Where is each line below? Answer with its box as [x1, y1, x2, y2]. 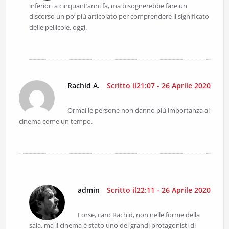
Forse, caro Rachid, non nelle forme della [77, 210, 200, 220]
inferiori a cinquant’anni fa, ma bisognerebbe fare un [29, 1, 187, 11]
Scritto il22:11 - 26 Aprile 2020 [106, 185, 211, 195]
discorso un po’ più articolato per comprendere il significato [29, 12, 209, 21]
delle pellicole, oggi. [29, 22, 87, 32]
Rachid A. [67, 81, 100, 91]
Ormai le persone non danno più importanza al [67, 106, 210, 116]
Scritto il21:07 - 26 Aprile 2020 [106, 81, 211, 91]
